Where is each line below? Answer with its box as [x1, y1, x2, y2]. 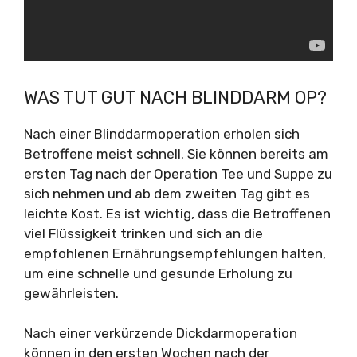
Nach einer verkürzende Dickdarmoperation [24, 325, 297, 341]
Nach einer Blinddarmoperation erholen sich [24, 125, 300, 142]
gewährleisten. [24, 284, 119, 301]
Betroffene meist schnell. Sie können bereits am [24, 145, 328, 162]
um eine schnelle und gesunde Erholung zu [24, 265, 292, 281]
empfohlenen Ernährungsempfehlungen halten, [24, 245, 326, 261]
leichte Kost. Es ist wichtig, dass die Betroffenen [24, 205, 331, 222]
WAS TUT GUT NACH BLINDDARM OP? [24, 86, 327, 108]
